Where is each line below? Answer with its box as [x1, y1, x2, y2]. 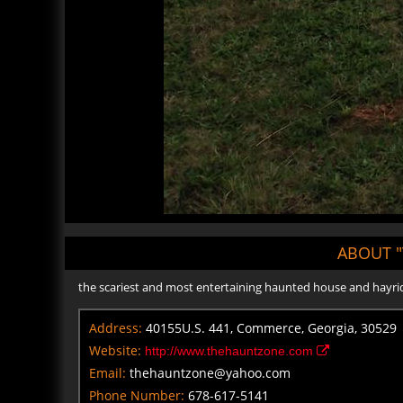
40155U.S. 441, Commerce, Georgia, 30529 [146, 319, 397, 337]
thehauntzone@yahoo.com [130, 364, 291, 382]
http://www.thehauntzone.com [145, 344, 317, 359]
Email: [89, 364, 126, 382]
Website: [89, 342, 141, 360]
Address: [89, 319, 142, 337]
